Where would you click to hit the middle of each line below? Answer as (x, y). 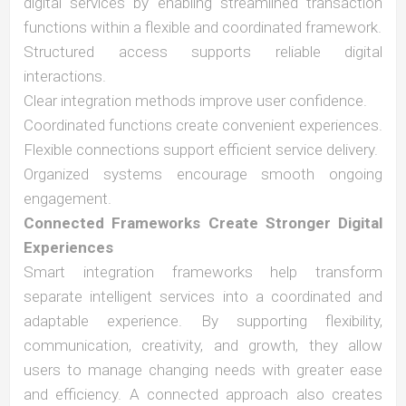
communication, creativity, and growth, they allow (203, 345)
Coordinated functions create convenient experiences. (203, 125)
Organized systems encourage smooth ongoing (203, 174)
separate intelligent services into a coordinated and (203, 296)
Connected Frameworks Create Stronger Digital (203, 223)
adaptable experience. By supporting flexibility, (203, 321)
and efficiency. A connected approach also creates (203, 394)
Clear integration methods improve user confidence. (195, 101)
